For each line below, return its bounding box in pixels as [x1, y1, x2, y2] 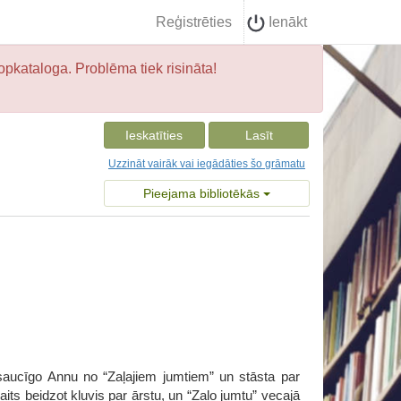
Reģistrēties [156, 14, 232, 30]
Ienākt [265, 14, 307, 30]
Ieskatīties [125, 128, 183, 142]
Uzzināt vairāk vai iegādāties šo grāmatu [108, 158, 305, 170]
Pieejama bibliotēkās [143, 186, 263, 200]
